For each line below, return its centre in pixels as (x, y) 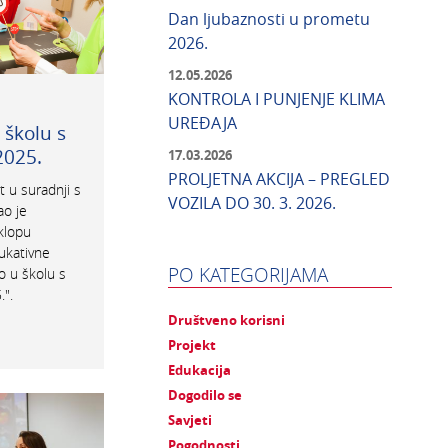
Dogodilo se (205, 395)
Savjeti (190, 420)
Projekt (192, 345)
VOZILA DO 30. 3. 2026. (252, 203)
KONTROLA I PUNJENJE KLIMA (276, 99)
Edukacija (199, 370)
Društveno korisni (226, 320)
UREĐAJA (202, 123)
